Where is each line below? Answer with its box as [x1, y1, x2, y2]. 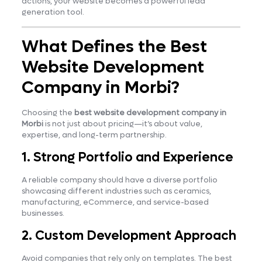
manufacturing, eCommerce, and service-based [21, 196, 209, 207]
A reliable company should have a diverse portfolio [21, 174, 218, 185]
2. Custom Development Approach [21, 227, 236, 244]
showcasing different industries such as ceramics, [21, 185, 211, 196]
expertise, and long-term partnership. [21, 129, 167, 140]
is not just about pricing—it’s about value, [43, 118, 202, 129]
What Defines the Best [21, 35, 207, 58]
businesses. [21, 208, 64, 218]
